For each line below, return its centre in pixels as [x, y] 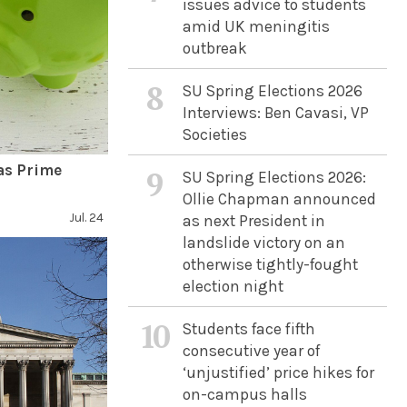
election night [233, 286]
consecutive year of [251, 351]
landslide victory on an [263, 243]
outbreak [214, 48]
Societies [214, 134]
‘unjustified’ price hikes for [278, 372]
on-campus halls [244, 394]
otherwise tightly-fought [270, 264]
